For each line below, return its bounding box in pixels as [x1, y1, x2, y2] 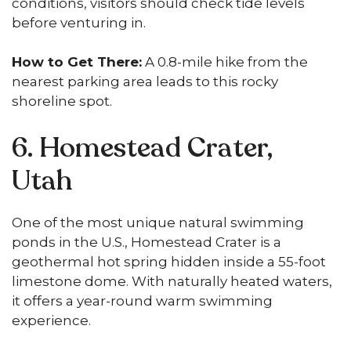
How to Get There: [12, 54, 142, 70]
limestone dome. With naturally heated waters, [12, 273, 332, 289]
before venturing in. [12, 14, 146, 31]
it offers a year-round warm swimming [12, 292, 273, 309]
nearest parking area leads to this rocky [12, 74, 278, 89]
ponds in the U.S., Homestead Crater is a [12, 233, 281, 250]
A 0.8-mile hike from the [142, 54, 308, 70]
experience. [12, 312, 91, 328]
